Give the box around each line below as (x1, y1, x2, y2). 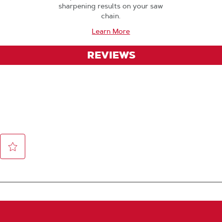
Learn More (92, 27, 130, 36)
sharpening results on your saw (58, 1, 164, 10)
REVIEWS (87, 49, 135, 61)
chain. (101, 11, 121, 20)
